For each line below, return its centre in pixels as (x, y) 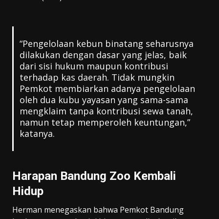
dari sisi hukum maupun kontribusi (94, 66)
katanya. (37, 133)
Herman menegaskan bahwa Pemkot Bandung (98, 209)
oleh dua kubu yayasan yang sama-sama (104, 99)
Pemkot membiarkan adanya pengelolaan (107, 88)
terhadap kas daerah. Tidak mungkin (97, 77)
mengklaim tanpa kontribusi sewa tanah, (106, 111)
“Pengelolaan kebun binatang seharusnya (106, 43)
